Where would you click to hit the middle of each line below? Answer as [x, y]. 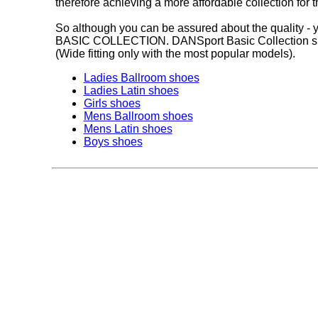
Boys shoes [113, 142]
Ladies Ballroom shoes [141, 78]
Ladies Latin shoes [131, 91]
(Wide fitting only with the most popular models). [175, 54]
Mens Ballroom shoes [138, 116]
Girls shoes [112, 103]
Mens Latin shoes [128, 129]
